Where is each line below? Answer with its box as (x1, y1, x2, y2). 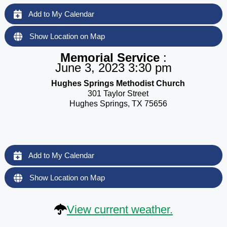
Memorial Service (60, 50, 163, 64)
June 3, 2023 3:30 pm (55, 60, 172, 74)
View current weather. (67, 203, 173, 216)
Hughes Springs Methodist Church (51, 79, 185, 88)
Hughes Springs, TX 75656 (69, 99, 167, 108)
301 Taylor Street (88, 89, 148, 98)
